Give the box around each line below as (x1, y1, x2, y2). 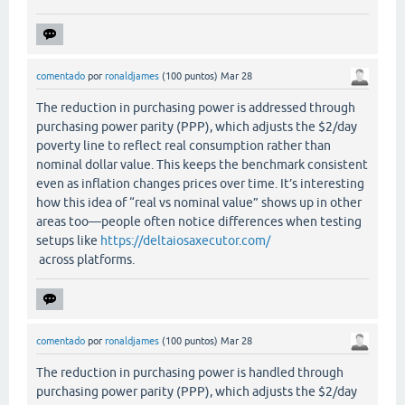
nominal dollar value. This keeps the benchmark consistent (36, 156, 368, 172)
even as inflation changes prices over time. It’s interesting (36, 175, 364, 191)
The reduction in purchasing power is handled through (36, 364, 344, 380)
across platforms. (36, 251, 135, 267)
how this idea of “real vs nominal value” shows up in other (36, 194, 362, 210)
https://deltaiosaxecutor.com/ (100, 232, 270, 248)
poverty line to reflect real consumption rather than (36, 137, 331, 153)
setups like (36, 232, 100, 248)
